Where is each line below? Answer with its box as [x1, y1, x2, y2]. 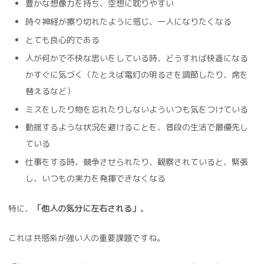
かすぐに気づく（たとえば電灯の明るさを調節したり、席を [25, 68, 248, 80]
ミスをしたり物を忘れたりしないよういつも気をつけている [25, 103, 248, 115]
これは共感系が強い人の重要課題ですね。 [8, 232, 165, 243]
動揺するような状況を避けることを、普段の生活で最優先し [25, 121, 248, 133]
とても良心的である [25, 34, 100, 45]
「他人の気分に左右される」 [33, 202, 140, 214]
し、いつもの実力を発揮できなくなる [25, 173, 166, 184]
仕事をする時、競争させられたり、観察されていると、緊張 [25, 156, 248, 168]
